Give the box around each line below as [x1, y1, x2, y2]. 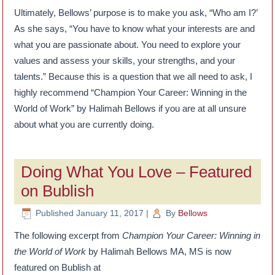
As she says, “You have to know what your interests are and [14, 23, 255, 34]
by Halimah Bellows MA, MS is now [86, 246, 232, 257]
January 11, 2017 [76, 207, 144, 218]
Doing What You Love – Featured [21, 162, 252, 181]
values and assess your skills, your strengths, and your [14, 55, 236, 66]
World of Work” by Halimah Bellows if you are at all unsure [14, 103, 247, 114]
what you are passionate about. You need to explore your [14, 39, 241, 50]
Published [36, 207, 74, 218]
